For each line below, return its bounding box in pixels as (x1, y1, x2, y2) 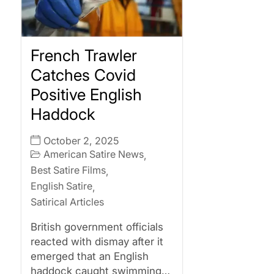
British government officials (31, 220, 163, 233)
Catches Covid (31, 65, 136, 84)
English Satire (31, 179, 92, 192)
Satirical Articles (31, 195, 104, 208)
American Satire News (43, 147, 144, 160)
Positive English (31, 84, 142, 104)
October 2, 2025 (43, 134, 119, 147)
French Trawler (31, 45, 137, 65)
